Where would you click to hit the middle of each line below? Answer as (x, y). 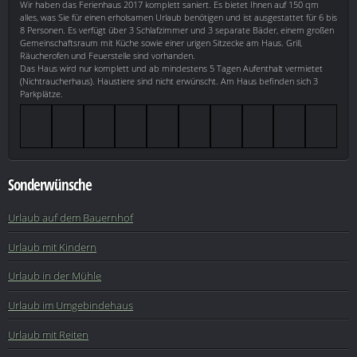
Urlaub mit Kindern (52, 247)
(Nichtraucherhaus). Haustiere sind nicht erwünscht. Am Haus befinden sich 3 (169, 81)
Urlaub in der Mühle (55, 276)
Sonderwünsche (50, 185)
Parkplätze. (41, 94)
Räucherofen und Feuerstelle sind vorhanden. (108, 56)
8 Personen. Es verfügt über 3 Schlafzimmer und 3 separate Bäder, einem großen (177, 30)
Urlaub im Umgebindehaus (71, 305)
